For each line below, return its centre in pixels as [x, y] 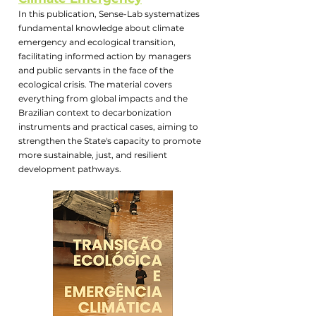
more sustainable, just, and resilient [93, 155]
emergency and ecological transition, [97, 42]
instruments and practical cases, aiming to [108, 127]
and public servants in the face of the [96, 70]
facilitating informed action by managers [105, 56]
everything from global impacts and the [103, 98]
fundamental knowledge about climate [101, 28]
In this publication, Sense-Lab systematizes [109, 14]
